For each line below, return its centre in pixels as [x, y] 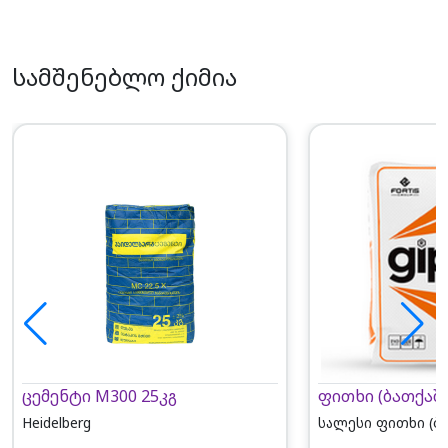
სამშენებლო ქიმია [124, 77]
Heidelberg [56, 422]
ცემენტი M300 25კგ [99, 395]
